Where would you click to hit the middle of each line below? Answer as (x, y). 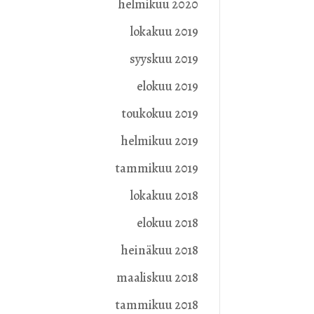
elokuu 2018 (167, 223)
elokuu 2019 (167, 87)
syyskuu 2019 (164, 59)
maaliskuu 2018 (157, 278)
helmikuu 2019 (159, 141)
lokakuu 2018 (164, 196)
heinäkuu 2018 (159, 251)
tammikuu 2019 (157, 169)
